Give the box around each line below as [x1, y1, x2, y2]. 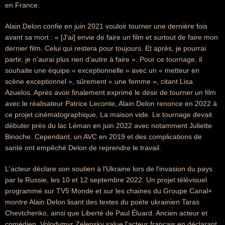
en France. [5, 1, 40, 9]
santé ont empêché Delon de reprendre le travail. [5, 144, 161, 152]
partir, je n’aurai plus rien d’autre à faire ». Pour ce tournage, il [5, 55, 202, 63]
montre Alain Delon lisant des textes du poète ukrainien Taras [5, 198, 199, 206]
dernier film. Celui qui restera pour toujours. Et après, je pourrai [5, 44, 206, 52]
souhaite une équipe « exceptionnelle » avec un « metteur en [5, 66, 199, 74]
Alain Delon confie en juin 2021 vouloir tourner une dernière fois [5, 22, 207, 30]
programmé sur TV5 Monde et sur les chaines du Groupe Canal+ [5, 187, 212, 195]
